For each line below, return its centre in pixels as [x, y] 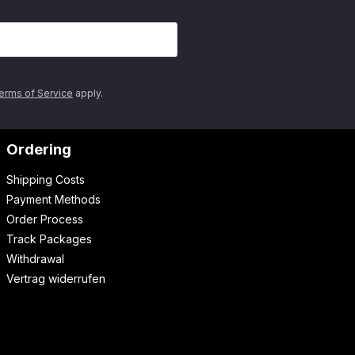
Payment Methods [53, 199]
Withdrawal [35, 259]
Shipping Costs [46, 179]
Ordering [39, 149]
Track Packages [49, 239]
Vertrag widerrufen [56, 279]
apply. [88, 93]
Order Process [45, 219]
